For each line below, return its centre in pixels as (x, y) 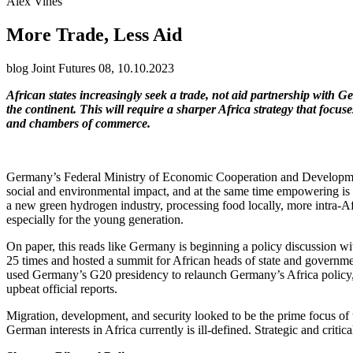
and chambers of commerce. (78, 123)
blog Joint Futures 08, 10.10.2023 (90, 68)
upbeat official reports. (62, 288)
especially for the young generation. (95, 219)
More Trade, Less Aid (94, 34)
